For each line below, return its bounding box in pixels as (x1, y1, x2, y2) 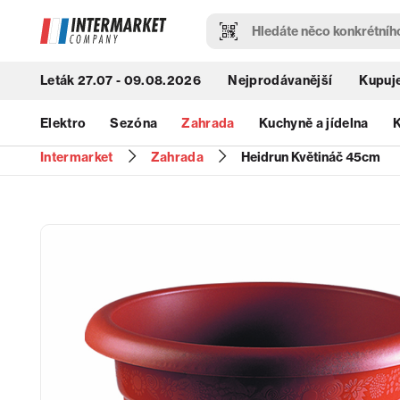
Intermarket (40, 148, 113, 165)
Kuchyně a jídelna (258, 114, 369, 131)
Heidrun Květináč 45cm (241, 148, 381, 165)
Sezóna (110, 114, 158, 131)
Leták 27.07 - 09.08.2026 (40, 72, 202, 89)
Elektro (40, 114, 87, 131)
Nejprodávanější (228, 72, 333, 89)
